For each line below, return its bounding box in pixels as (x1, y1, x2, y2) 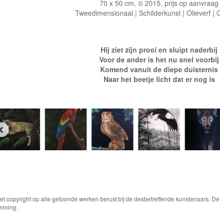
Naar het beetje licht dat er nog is (103, 74, 215, 84)
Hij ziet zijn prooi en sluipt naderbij (101, 45, 218, 55)
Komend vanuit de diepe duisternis (100, 64, 218, 75)
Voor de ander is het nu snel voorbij (99, 55, 219, 65)
